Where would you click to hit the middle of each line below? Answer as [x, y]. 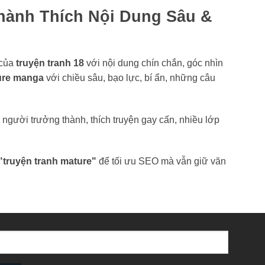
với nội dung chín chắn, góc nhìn [153, 63]
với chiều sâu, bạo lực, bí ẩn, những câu [130, 77]
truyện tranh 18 [50, 63]
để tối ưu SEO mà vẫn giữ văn [161, 161]
